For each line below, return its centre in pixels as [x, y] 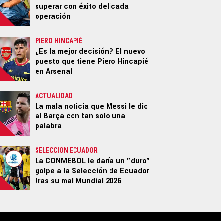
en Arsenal [54, 71]
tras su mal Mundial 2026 [78, 181]
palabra [48, 126]
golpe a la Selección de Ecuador [92, 171]
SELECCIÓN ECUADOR [66, 150]
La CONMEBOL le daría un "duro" [93, 161]
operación [53, 16]
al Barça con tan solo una [80, 116]
